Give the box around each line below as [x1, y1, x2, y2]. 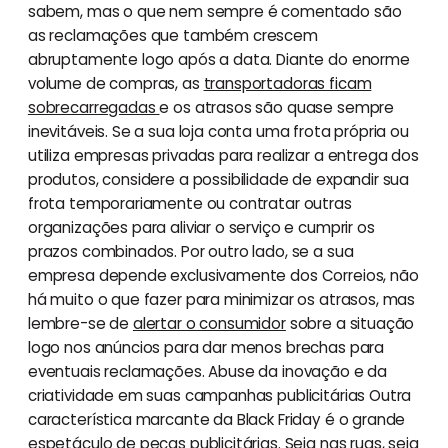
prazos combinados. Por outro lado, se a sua [27, 240, 354, 262]
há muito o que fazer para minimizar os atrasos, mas [27, 288, 416, 310]
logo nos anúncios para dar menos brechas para [27, 336, 385, 358]
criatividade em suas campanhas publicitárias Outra [27, 384, 412, 406]
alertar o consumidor [132, 312, 286, 334]
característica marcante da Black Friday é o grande [27, 408, 406, 430]
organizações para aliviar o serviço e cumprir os [27, 216, 375, 238]
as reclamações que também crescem [27, 24, 318, 46]
